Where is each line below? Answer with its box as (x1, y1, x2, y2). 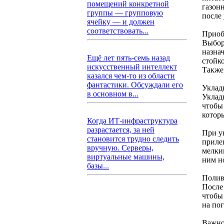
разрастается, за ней (87, 125, 154, 134)
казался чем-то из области (87, 71, 175, 80)
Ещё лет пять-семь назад (87, 53, 170, 62)
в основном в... (87, 89, 138, 98)
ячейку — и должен (87, 17, 154, 26)
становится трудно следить (87, 134, 179, 143)
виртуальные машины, (87, 152, 164, 161)
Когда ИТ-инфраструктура (87, 116, 177, 125)
